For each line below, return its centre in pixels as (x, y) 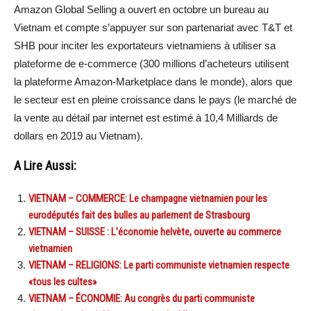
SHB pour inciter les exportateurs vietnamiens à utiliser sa (145, 45)
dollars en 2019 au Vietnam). (78, 135)
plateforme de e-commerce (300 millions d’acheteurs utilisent (151, 63)
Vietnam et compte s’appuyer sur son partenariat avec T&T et (153, 27)
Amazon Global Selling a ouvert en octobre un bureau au (141, 9)
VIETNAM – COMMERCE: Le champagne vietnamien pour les (148, 198)
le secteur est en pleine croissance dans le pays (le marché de (155, 99)
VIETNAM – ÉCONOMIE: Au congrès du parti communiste (142, 298)
